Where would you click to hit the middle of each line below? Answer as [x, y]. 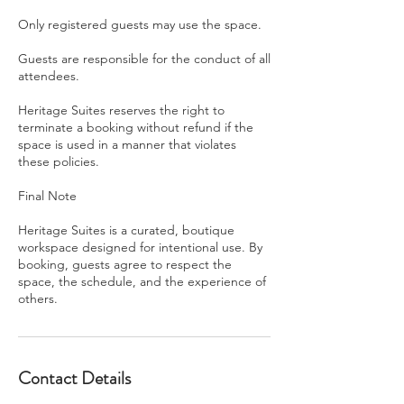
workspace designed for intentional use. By [140, 247]
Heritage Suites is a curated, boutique [126, 230]
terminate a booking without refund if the [136, 127]
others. [38, 298]
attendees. [49, 76]
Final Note [47, 196]
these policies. [59, 161]
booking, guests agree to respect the [125, 264]
